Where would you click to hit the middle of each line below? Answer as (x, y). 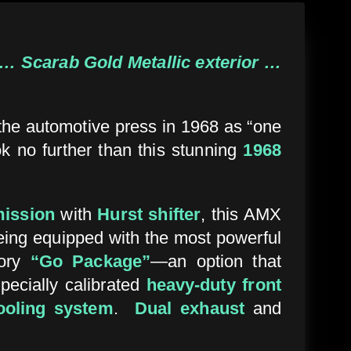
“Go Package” (90, 261)
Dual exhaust (190, 308)
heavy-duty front (213, 284)
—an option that (216, 261)
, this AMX (241, 214)
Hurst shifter (149, 214)
